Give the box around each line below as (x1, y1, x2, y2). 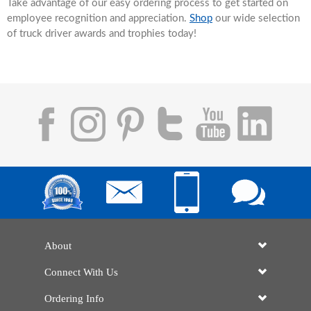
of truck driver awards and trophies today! (7, 28, 196, 39)
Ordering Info (44, 292, 104, 304)
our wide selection (212, 12, 300, 24)
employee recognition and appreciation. (7, 12, 190, 24)
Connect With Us (44, 266, 118, 278)
